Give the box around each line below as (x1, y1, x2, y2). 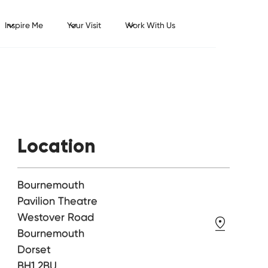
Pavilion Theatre (17, 194, 98, 208)
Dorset (17, 243, 51, 256)
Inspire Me (4, 20, 43, 30)
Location (17, 134, 96, 158)
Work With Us (124, 20, 175, 30)
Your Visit (66, 20, 101, 30)
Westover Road (17, 211, 95, 224)
